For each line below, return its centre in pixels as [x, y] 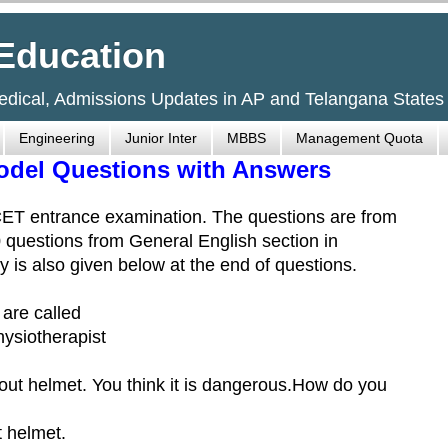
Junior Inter [161, 138]
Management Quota [359, 138]
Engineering [57, 138]
